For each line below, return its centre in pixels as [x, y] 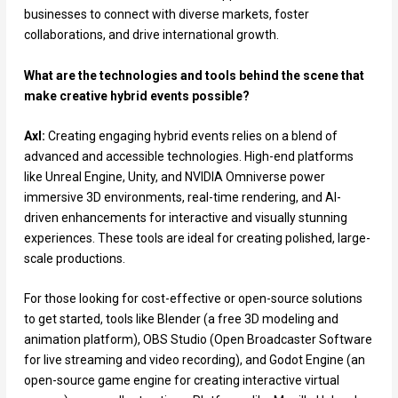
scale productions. [74, 258]
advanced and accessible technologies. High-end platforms [188, 156]
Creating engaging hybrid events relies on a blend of [192, 135]
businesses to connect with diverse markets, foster [166, 15]
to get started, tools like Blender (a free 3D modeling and [181, 319]
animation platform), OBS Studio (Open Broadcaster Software [198, 340]
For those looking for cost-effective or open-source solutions [193, 299]
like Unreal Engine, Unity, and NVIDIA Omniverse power [174, 176]
